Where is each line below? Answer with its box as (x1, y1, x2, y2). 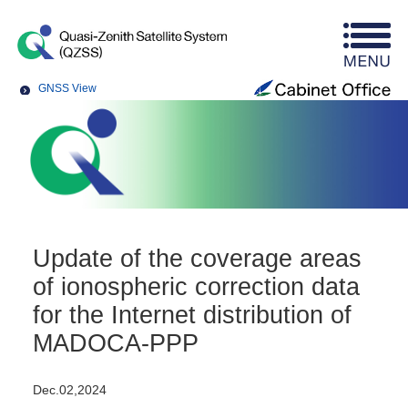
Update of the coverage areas (33, 244, 362, 272)
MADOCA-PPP (33, 329, 199, 357)
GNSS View (38, 82, 97, 95)
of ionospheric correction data (33, 272, 361, 301)
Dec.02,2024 (33, 382, 107, 397)
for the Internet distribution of (33, 301, 352, 329)
